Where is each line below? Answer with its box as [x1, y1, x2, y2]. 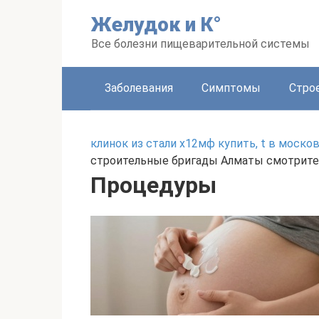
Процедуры [90, 172, 216, 199]
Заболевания [105, 81, 173, 95]
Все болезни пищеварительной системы [91, 37, 310, 51]
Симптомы [202, 81, 261, 95]
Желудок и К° [91, 13, 221, 36]
